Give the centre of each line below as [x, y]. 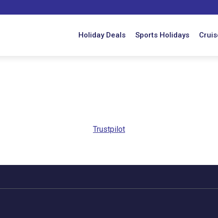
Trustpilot [109, 129]
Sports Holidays [162, 35]
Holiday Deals [102, 35]
